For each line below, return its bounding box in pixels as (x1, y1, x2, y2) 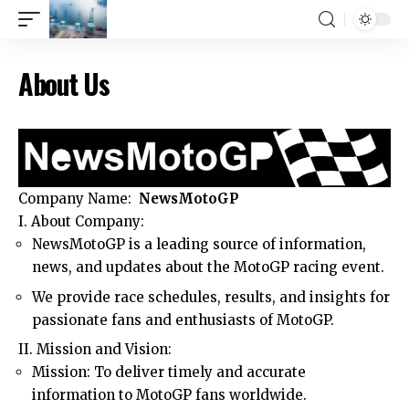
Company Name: (18, 190, 139, 208)
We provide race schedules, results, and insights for (32, 288, 390, 306)
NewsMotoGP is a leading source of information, (32, 236, 366, 254)
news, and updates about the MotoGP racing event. (32, 258, 384, 277)
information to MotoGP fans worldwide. (32, 386, 307, 404)
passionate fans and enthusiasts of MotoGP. (32, 310, 334, 329)
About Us (18, 63, 109, 104)
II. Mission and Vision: (18, 341, 172, 359)
